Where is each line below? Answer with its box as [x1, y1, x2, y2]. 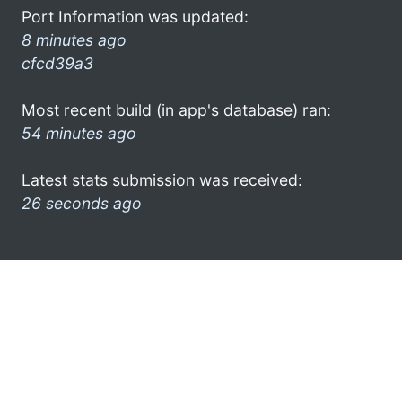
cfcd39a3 [22, 53, 93, 73]
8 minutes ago [22, 30, 127, 49]
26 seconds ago [22, 193, 142, 213]
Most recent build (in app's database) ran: [22, 100, 331, 119]
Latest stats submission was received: [22, 170, 302, 189]
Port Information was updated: [22, 6, 249, 26]
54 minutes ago [22, 123, 136, 143]
